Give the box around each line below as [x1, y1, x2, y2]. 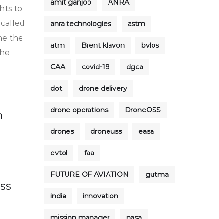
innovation [83, 192, 118, 200]
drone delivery [79, 84, 127, 93]
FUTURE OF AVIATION [50, 170, 129, 179]
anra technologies [50, 20, 111, 28]
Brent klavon [81, 41, 125, 50]
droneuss [90, 127, 122, 136]
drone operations [50, 106, 108, 114]
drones [50, 127, 74, 136]
